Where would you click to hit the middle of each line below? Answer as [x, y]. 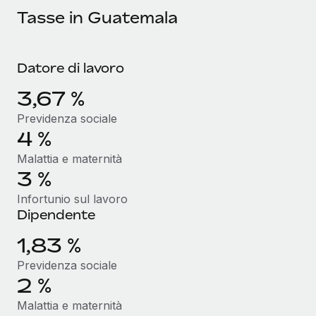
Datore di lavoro [71, 67]
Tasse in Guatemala [97, 17]
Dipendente [56, 214]
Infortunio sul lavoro [72, 199]
